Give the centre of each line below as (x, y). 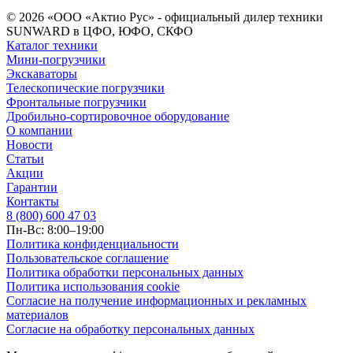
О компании (39, 130)
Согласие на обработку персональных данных (130, 329)
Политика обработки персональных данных (125, 272)
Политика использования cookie (93, 286)
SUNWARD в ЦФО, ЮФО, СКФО (100, 31)
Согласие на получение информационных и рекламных (156, 300)
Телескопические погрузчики (85, 87)
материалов (37, 314)
